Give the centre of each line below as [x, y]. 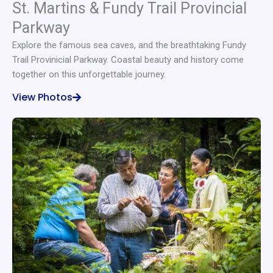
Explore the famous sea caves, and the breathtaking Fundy [129, 45]
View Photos [42, 97]
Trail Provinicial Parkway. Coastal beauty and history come [128, 60]
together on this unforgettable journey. [89, 74]
